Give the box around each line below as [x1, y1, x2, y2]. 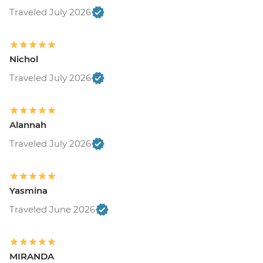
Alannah [9, 119, 46, 131]
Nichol [9, 53, 38, 65]
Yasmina [9, 185, 48, 197]
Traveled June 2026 [9, 204, 95, 215]
